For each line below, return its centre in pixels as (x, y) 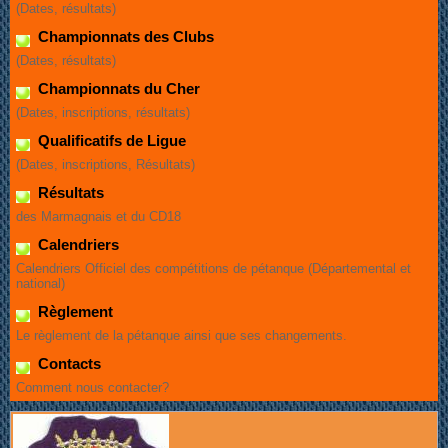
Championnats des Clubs (124, 37)
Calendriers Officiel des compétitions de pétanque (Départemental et (213, 269)
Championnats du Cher (117, 89)
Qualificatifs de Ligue (110, 141)
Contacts (67, 364)
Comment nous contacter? (92, 388)
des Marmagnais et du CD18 (98, 217)
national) (40, 284)
